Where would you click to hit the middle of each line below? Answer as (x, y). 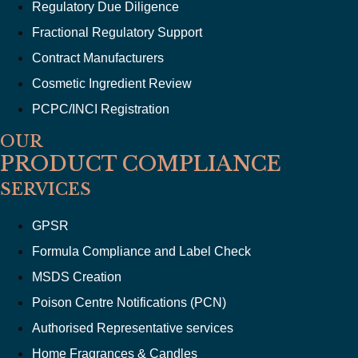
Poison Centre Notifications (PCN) (129, 302)
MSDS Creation (77, 276)
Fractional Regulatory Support (117, 32)
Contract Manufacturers (98, 58)
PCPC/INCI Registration (101, 109)
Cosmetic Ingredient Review (112, 83)
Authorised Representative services (133, 328)
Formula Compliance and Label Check (141, 251)
